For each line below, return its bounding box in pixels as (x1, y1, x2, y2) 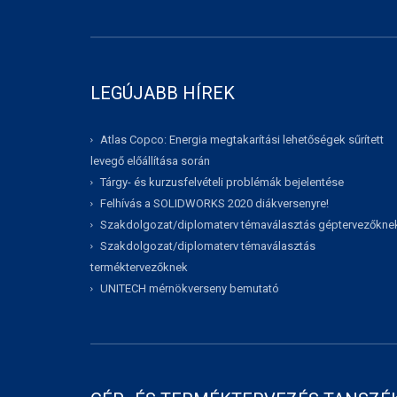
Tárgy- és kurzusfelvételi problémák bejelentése (100, 175, 344, 190)
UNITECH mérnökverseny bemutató (100, 282, 279, 296)
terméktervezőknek (90, 261, 188, 275)
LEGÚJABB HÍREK (90, 82, 235, 104)
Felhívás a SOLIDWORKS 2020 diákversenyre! (100, 197, 329, 211)
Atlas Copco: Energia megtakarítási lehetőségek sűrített (100, 133, 384, 147)
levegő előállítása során (90, 154, 210, 168)
